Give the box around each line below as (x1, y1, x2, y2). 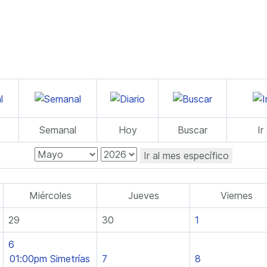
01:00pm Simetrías (10, 253, 90, 265)
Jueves (128, 190, 159, 201)
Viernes (221, 190, 253, 201)
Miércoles (29, 190, 72, 201)
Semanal (39, 124, 76, 136)
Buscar (178, 124, 207, 136)
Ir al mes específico (144, 149, 229, 162)
